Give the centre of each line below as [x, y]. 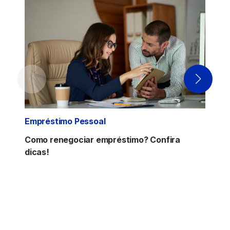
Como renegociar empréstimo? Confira [102, 139]
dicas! [37, 152]
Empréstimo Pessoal [65, 121]
